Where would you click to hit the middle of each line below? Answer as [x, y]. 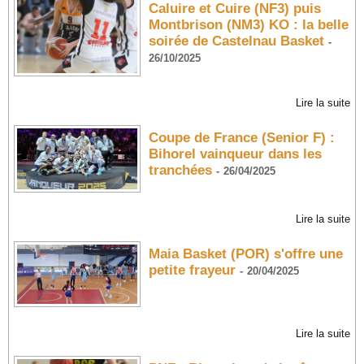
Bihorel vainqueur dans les [235, 154]
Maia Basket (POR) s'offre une [245, 254]
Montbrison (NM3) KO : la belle [248, 24]
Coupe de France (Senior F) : [241, 138]
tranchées [180, 171]
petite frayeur [192, 271]
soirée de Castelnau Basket [236, 41]
